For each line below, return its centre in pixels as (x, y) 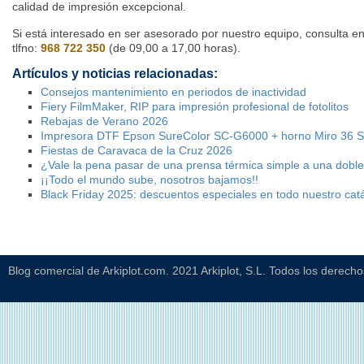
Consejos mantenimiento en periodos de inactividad (173, 91)
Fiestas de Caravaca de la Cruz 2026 (136, 150)
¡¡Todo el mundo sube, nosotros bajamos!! (149, 179)
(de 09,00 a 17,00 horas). (173, 48)
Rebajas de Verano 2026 (104, 121)
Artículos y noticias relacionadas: (115, 73)
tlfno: (26, 48)
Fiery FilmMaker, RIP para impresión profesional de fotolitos (195, 106)
